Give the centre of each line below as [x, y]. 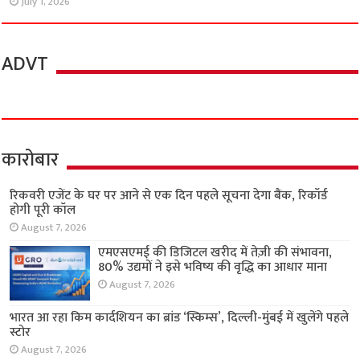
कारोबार [31, 160]
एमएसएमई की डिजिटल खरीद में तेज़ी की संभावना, [215, 253]
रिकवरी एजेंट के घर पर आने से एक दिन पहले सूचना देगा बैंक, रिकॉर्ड [169, 196]
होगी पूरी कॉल [43, 211]
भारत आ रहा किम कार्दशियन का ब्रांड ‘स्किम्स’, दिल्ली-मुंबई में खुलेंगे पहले [180, 318]
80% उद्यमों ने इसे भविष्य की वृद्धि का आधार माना [213, 268]
